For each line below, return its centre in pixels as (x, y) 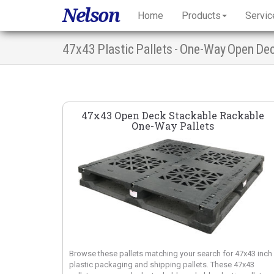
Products (201, 15)
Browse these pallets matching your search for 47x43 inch (171, 254)
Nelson (91, 15)
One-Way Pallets (172, 125)
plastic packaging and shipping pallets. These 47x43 (162, 265)
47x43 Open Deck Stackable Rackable (172, 115)
